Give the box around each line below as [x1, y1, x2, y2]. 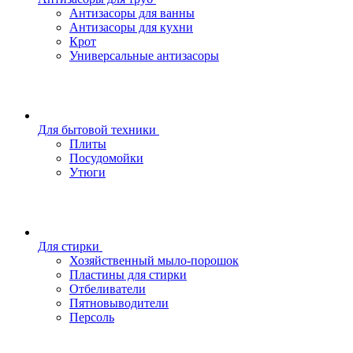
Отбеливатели [69, 282, 146, 295]
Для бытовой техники [38, 123, 156, 136]
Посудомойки [69, 151, 143, 165]
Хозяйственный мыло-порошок [69, 254, 239, 267]
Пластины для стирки [69, 268, 187, 281]
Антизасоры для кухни [69, 20, 193, 34]
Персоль [69, 310, 114, 324]
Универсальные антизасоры [69, 49, 219, 62]
